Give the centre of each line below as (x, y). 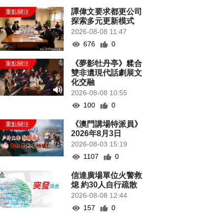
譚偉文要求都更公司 (107, 12)
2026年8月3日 (96, 134)
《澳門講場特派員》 (107, 124)
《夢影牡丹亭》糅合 (107, 64)
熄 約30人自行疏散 (104, 185)
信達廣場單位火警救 (107, 176)
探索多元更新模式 (103, 21)
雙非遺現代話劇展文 (107, 73)
